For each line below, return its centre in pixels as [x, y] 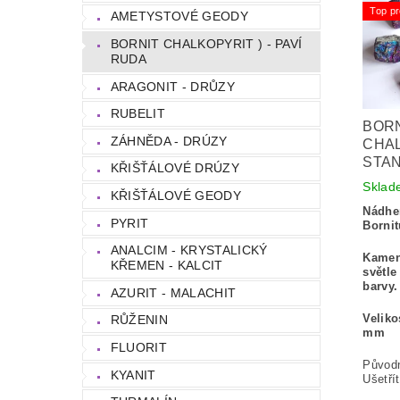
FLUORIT [139, 347]
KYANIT [133, 375]
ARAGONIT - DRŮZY [172, 86]
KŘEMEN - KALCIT [167, 266]
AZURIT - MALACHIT [173, 292]
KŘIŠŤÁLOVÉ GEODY [175, 196]
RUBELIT [138, 114]
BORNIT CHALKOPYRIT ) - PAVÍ [206, 44]
